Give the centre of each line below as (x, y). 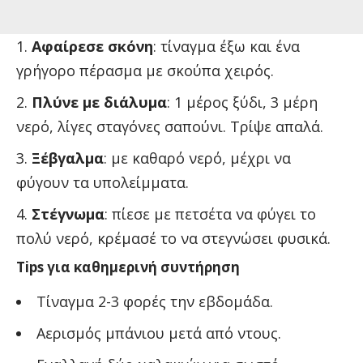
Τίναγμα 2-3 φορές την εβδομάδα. (155, 301)
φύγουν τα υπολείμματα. (102, 182)
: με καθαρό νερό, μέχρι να (197, 158)
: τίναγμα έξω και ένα (226, 46)
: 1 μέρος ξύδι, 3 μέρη (242, 102)
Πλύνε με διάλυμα (99, 102)
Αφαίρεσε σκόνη (92, 46)
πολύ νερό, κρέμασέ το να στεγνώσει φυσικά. (173, 238)
